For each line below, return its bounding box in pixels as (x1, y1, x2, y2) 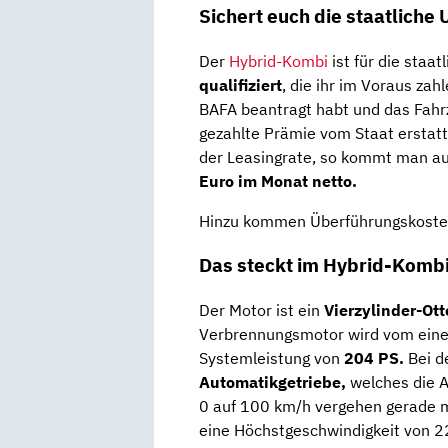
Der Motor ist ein (199, 300, 324, 321)
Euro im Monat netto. (199, 170, 357, 191)
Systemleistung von (199, 348, 344, 369)
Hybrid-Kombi (229, 50, 328, 71)
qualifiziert (199, 74, 282, 95)
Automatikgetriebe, (199, 372, 346, 393)
